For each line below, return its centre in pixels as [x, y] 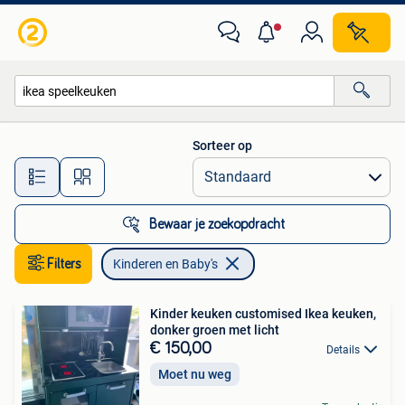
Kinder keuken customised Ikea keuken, [263, 314]
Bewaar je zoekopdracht [217, 224]
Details [343, 350]
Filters [64, 264]
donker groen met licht [215, 330]
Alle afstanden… [190, 169]
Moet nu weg [195, 375]
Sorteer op [222, 146]
